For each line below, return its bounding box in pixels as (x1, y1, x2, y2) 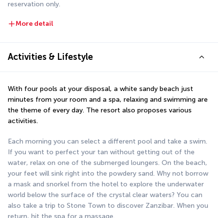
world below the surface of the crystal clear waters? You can (8, 190, 202, 199)
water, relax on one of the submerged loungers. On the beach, (8, 158, 207, 167)
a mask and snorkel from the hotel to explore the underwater (8, 180, 204, 188)
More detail (16, 19, 54, 28)
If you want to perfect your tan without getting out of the (8, 147, 195, 156)
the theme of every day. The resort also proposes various (8, 106, 192, 114)
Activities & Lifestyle (8, 51, 93, 62)
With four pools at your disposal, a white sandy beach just (8, 84, 193, 93)
